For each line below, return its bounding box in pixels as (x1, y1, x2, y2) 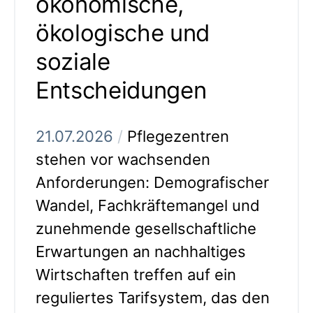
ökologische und (36, 18, 210, 47)
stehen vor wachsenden (36, 150, 210, 168)
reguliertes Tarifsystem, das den (36, 288, 270, 307)
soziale (36, 47, 110, 75)
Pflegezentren (123, 126, 229, 145)
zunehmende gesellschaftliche (36, 219, 256, 238)
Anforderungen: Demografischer (36, 173, 269, 191)
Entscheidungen (36, 75, 207, 104)
